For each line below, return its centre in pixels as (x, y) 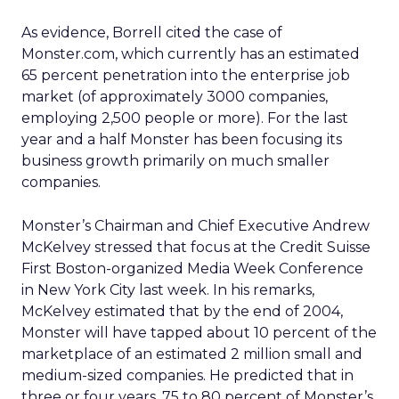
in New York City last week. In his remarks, (168, 290)
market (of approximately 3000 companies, (175, 97)
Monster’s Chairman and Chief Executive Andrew (195, 226)
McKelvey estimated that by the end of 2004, (182, 311)
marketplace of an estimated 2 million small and (192, 354)
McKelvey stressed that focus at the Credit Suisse (196, 247)
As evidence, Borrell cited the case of (152, 33)
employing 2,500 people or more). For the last (185, 118)
